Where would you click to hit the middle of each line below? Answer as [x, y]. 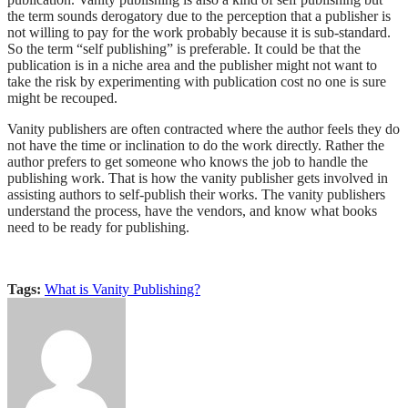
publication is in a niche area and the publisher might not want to [192, 66]
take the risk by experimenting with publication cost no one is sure [197, 82]
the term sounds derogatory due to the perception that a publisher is [199, 16]
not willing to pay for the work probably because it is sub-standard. [199, 33]
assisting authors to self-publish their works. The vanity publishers [196, 195]
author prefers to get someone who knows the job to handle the [188, 162]
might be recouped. [62, 98]
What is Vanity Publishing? [122, 290]
